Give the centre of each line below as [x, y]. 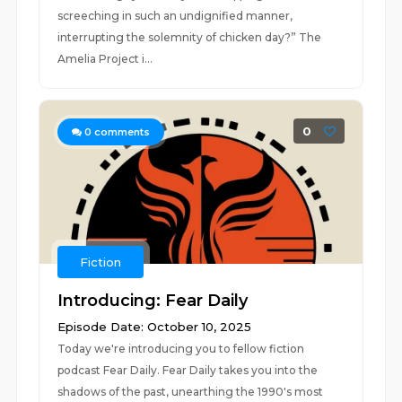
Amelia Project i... [105, 59]
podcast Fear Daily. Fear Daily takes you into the [188, 370]
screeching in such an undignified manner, [175, 16]
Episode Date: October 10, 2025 [155, 327]
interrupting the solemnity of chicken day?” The [190, 37]
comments [121, 132]
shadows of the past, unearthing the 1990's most [191, 392]
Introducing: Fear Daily [153, 301]
